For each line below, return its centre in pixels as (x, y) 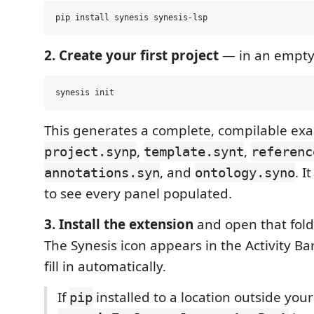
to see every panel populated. (138, 194)
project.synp (90, 152)
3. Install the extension (119, 225)
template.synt (194, 152)
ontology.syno (245, 173)
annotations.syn (102, 173)
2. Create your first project (131, 56)
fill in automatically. (105, 267)
